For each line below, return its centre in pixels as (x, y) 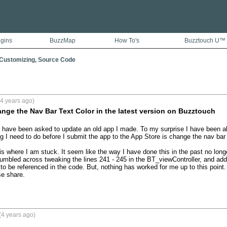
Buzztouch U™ (205, 41)
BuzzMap (62, 41)
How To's (127, 41)
